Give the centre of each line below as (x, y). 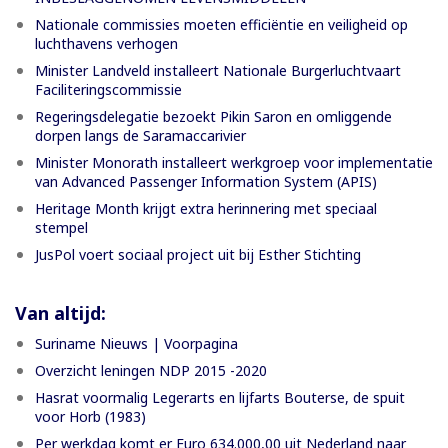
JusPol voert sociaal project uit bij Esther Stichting (198, 254)
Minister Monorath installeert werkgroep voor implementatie (234, 162)
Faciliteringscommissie (108, 89)
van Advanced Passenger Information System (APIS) (206, 181)
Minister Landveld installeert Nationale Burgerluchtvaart (218, 70)
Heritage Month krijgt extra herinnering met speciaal (206, 208)
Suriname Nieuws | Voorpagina (136, 343)
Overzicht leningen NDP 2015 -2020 (151, 370)
